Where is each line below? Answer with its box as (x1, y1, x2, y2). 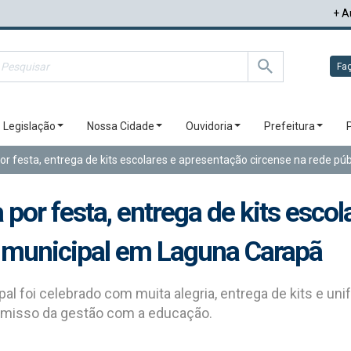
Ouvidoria (186, 120, 233, 132)
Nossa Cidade (87, 120, 154, 132)
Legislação (3, 120, 56, 132)
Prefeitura (264, 120, 315, 132)
